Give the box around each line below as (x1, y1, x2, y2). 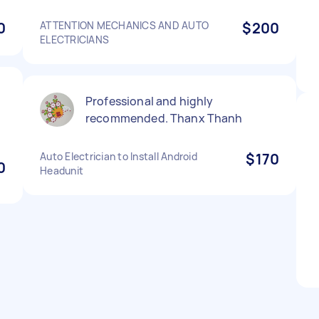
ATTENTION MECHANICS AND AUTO (40, 19, 209, 32)
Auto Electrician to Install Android (40, 150, 197, 163)
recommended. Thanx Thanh (85, 110, 243, 126)
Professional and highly (85, 93, 214, 109)
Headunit (40, 164, 83, 177)
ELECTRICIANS (40, 33, 109, 46)
